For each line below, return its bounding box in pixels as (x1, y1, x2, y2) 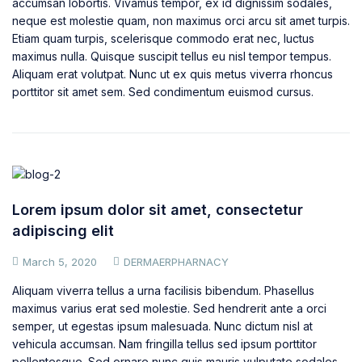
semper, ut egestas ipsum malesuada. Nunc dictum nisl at (12, 318, 313, 333)
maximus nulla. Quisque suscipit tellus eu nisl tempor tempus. (12, 48, 331, 63)
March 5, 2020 (23, 255, 97, 268)
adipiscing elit (12, 221, 114, 239)
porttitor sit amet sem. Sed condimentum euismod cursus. (12, 84, 314, 99)
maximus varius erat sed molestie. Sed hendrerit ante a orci (12, 301, 326, 315)
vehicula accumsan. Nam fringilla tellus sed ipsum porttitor (12, 336, 317, 351)
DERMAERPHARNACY (124, 255, 229, 268)
